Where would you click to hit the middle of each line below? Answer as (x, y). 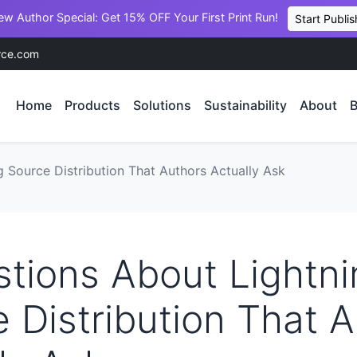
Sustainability (245, 106)
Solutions (162, 106)
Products (92, 106)
